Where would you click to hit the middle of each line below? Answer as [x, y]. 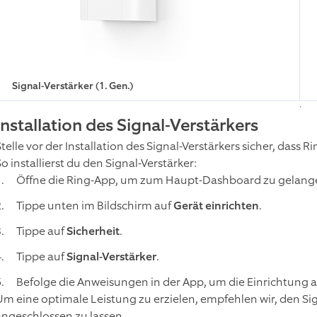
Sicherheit [93, 231]
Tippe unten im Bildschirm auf [95, 205]
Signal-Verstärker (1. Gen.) [73, 86]
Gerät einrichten [216, 205]
